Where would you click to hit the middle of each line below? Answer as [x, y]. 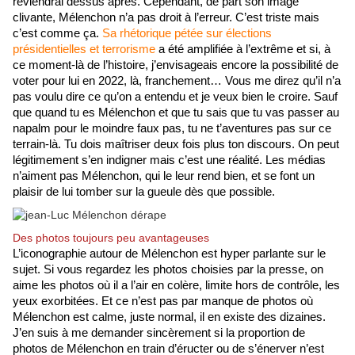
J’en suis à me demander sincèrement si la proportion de [159, 333]
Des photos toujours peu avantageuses [111, 238]
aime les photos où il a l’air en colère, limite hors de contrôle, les [176, 286]
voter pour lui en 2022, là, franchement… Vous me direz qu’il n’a [177, 81]
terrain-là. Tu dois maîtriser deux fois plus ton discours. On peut [176, 145]
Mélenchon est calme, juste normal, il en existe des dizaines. [169, 317]
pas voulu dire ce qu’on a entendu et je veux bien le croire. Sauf [175, 97]
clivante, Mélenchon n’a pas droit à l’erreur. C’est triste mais [166, 18]
